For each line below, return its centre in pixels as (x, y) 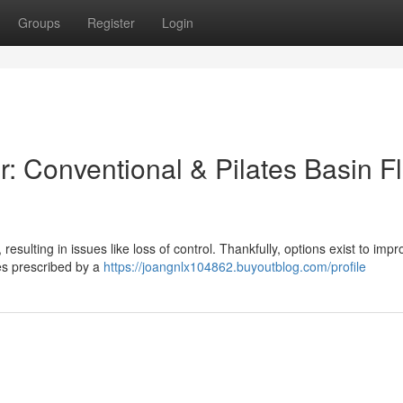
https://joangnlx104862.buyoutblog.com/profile (235, 266)
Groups (39, 22)
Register (111, 22)
